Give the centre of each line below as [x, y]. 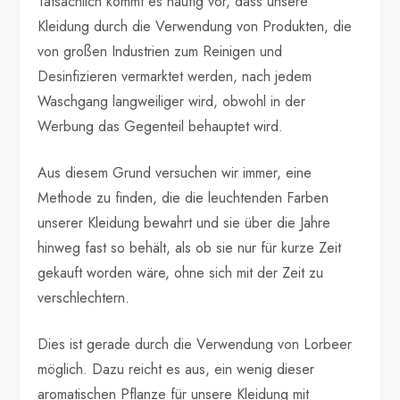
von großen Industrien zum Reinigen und [160, 51]
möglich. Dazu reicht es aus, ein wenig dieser [176, 369]
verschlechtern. [84, 297]
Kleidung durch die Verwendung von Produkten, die [195, 26]
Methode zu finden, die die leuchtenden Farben [183, 197]
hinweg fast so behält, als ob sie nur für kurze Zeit [190, 247]
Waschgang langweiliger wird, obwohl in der [172, 101]
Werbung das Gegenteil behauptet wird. [161, 126]
